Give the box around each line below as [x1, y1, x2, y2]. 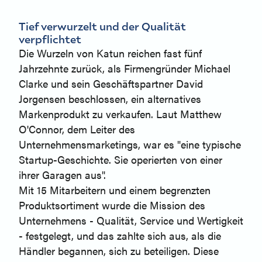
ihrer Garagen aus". [19, 167, 106, 182]
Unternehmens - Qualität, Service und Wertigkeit [19, 213, 243, 228]
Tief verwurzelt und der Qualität [19, 19, 186, 33]
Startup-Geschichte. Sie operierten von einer [19, 152, 222, 167]
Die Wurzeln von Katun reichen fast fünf [19, 46, 202, 61]
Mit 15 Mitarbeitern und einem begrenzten [19, 182, 211, 198]
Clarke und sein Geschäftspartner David [19, 76, 203, 91]
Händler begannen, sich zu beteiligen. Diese [19, 243, 219, 258]
